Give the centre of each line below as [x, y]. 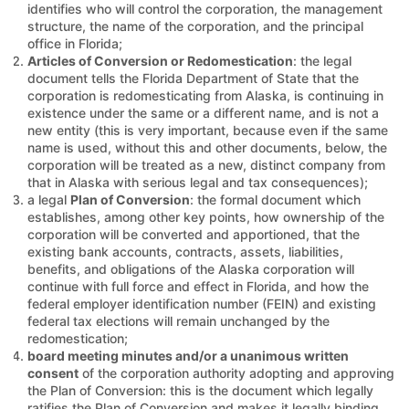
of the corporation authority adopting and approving [236, 372]
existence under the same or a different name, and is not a [203, 112]
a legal [49, 199]
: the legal [322, 60]
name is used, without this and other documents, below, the [207, 147]
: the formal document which [275, 199]
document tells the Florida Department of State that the [193, 78]
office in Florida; [75, 43]
